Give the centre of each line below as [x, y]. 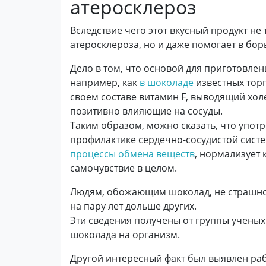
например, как [105, 83]
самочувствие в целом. [123, 168]
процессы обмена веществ [132, 154]
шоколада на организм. [125, 235]
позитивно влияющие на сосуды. [146, 111]
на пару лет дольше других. [133, 206]
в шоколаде [167, 83]
